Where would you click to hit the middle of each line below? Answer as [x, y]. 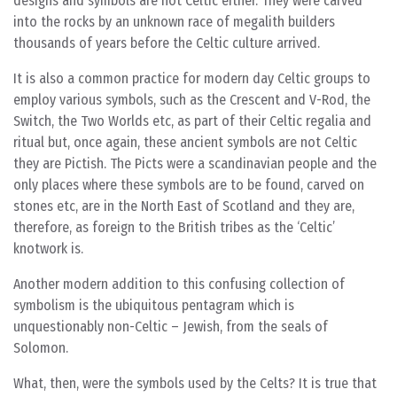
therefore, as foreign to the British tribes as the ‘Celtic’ [174, 227]
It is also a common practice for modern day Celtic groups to [192, 78]
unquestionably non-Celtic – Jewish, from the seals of [171, 327]
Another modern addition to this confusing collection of [179, 284]
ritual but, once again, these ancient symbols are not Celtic [185, 142]
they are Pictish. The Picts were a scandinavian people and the [195, 163]
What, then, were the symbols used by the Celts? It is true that [195, 383]
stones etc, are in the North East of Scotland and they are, [184, 206]
